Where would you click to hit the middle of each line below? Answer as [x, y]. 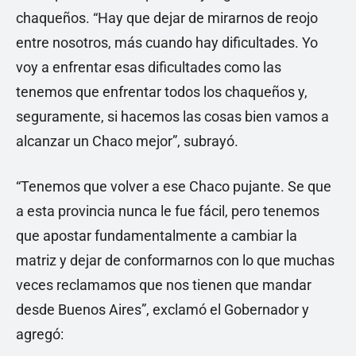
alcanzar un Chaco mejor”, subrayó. [127, 141]
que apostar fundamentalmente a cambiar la [157, 236]
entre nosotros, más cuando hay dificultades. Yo [167, 43]
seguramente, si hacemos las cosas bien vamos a [174, 116]
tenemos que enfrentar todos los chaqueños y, [162, 92]
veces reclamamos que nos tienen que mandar [164, 285]
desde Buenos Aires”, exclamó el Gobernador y [163, 310]
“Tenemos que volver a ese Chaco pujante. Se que [174, 186]
